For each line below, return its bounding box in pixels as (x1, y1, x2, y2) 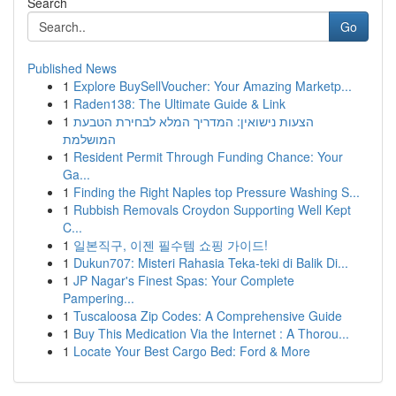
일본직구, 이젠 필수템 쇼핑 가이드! (73, 236, 268, 254)
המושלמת (63, 130, 116, 148)
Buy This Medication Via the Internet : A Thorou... (73, 324, 349, 342)
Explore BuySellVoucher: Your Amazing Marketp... (73, 77, 352, 95)
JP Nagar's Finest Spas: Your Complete (73, 271, 294, 289)
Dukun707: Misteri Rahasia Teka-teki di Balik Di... (73, 254, 348, 271)
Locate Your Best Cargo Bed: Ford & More (73, 342, 310, 360)
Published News (27, 59, 117, 77)
